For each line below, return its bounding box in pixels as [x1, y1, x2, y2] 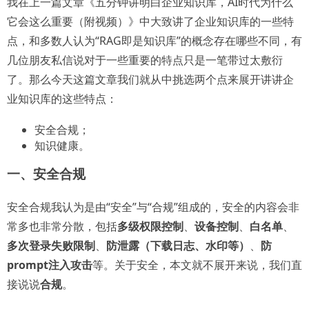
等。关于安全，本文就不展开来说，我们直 [92, 257, 302, 273]
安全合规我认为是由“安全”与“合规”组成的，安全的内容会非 [7, 199, 299, 215]
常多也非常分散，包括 [7, 219, 117, 235]
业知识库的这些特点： [7, 91, 117, 107]
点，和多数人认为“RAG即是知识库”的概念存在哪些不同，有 [7, 33, 302, 49]
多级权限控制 [117, 219, 183, 235]
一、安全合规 [7, 165, 86, 183]
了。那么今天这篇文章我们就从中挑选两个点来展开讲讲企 [7, 72, 294, 88]
